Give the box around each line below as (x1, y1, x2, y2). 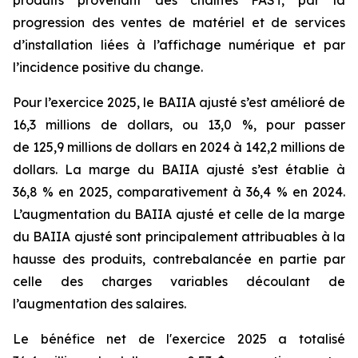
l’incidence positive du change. (13, 58, 203, 75)
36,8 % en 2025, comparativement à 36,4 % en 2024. (13, 183, 345, 200)
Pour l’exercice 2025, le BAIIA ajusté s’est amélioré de (13, 93, 345, 110)
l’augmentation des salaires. (13, 295, 186, 312)
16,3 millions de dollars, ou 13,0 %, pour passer (13, 116, 345, 133)
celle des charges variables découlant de (13, 272, 345, 289)
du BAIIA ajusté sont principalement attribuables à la (13, 228, 345, 245)
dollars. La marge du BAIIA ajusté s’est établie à (13, 161, 345, 177)
